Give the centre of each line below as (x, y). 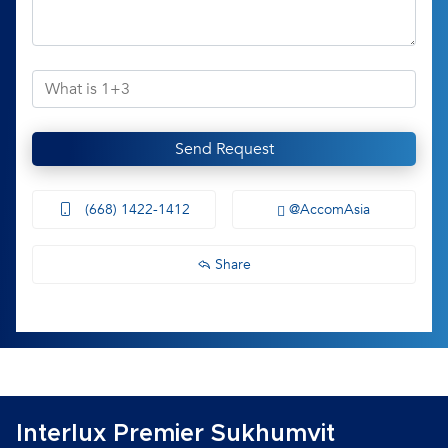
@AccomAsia (328, 209)
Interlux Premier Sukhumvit (175, 434)
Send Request (224, 149)
